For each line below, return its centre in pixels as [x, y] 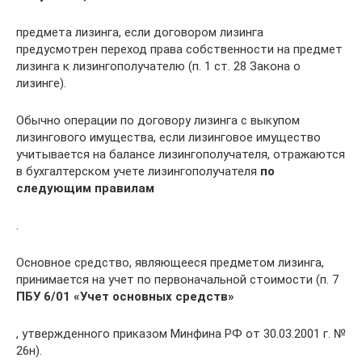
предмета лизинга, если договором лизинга [140, 32]
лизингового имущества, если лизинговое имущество [168, 137]
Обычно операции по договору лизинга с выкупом [158, 120]
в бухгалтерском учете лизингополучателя [138, 171]
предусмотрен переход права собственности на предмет [179, 49]
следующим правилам [85, 188]
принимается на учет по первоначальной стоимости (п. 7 [177, 279]
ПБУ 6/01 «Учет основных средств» [125, 296]
